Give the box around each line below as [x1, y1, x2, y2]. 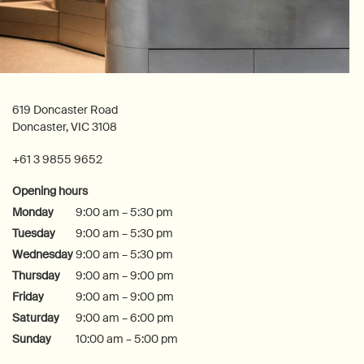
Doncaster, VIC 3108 [12, 119, 117, 134]
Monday [12, 204, 54, 219]
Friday [12, 288, 44, 304]
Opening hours [12, 183, 88, 198]
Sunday [12, 331, 51, 346]
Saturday [12, 310, 59, 325]
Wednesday [12, 246, 73, 262]
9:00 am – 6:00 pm [76, 310, 175, 325]
